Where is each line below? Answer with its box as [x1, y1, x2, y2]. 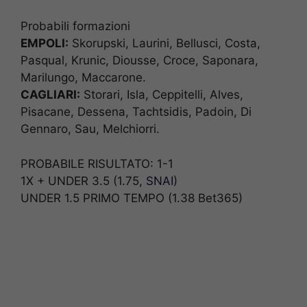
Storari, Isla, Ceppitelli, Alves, [80, 88, 243, 102]
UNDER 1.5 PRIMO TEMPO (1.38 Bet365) [21, 191, 243, 205]
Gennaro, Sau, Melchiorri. [21, 122, 160, 136]
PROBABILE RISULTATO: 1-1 [21, 156, 173, 171]
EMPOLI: [21, 36, 69, 51]
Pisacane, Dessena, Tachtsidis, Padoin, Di [21, 105, 251, 119]
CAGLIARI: [21, 88, 80, 102]
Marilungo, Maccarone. [21, 71, 146, 85]
